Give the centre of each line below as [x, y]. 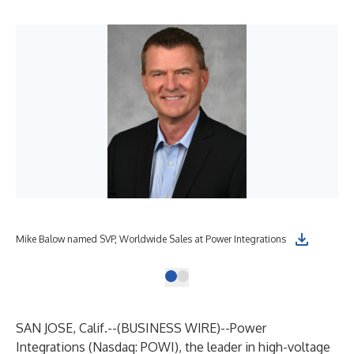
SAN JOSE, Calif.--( [68, 328]
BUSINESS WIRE [169, 328]
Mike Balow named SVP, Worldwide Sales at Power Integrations [151, 239]
